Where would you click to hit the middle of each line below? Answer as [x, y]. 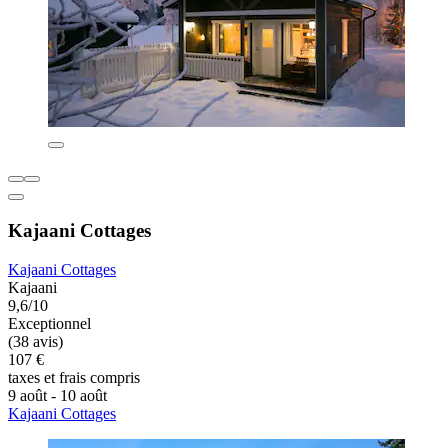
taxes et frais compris [74, 377]
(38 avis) [35, 341]
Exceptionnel [49, 323]
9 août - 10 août [57, 395]
